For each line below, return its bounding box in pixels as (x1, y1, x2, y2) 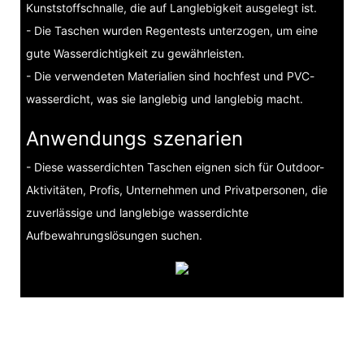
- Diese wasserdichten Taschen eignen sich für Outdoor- (25, 159, 324, 174)
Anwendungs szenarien (25, 127, 243, 151)
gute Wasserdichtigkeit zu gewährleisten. (25, 46, 245, 61)
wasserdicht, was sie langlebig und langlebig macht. (25, 92, 303, 106)
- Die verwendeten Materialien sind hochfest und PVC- (25, 69, 314, 84)
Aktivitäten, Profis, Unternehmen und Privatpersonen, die (25, 182, 327, 197)
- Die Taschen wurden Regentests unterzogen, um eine (25, 24, 318, 38)
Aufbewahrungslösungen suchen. (25, 227, 202, 242)
